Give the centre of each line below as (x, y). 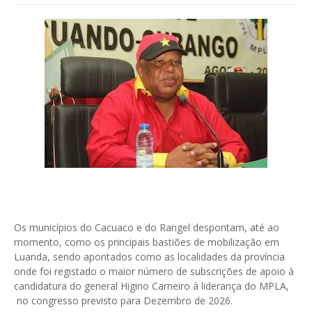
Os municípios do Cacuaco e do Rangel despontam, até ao (147, 228)
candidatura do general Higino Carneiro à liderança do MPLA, (151, 286)
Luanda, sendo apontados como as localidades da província (149, 257)
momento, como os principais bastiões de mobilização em (147, 242)
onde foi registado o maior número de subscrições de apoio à (154, 272)
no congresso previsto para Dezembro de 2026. (123, 301)
